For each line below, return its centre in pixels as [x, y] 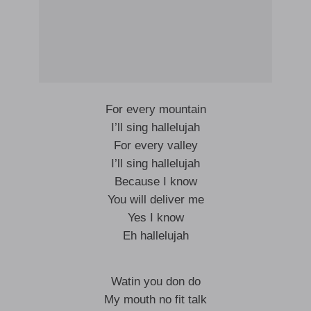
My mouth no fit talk [155, 300]
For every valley [155, 145]
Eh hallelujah [155, 236]
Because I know [155, 182]
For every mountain [155, 109]
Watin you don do [155, 281]
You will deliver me [155, 200]
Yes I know [155, 218]
